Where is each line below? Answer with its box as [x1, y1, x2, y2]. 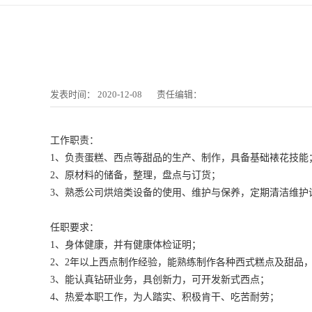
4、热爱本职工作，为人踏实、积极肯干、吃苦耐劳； [50, 292, 279, 302]
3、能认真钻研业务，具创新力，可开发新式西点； [50, 274, 270, 285]
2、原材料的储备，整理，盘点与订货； [50, 170, 221, 180]
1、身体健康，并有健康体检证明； [50, 240, 201, 250]
